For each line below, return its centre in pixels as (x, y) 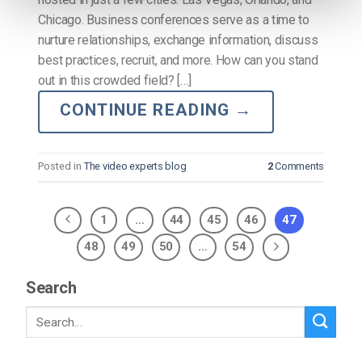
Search (51, 288)
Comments (298, 166)
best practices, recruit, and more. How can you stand (178, 61)
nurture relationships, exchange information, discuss (178, 40)
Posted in (61, 166)
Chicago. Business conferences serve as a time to (174, 20)
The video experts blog (135, 166)
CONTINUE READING (147, 110)
